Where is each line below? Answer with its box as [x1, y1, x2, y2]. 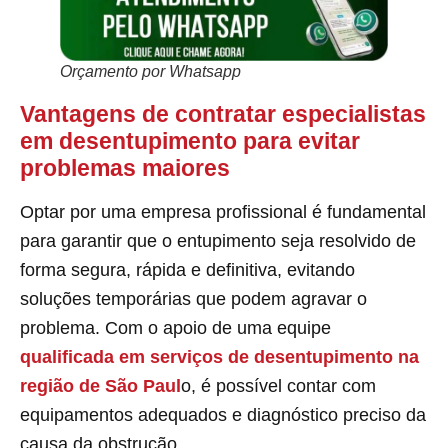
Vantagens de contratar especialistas [20, 100, 426, 127]
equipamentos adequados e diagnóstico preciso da [20, 404, 426, 425]
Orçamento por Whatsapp [60, 62, 241, 80]
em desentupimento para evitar [20, 127, 360, 154]
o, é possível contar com [181, 375, 376, 396]
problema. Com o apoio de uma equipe [20, 317, 331, 338]
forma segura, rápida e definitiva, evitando [20, 259, 355, 280]
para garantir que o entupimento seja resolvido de [20, 230, 416, 251]
